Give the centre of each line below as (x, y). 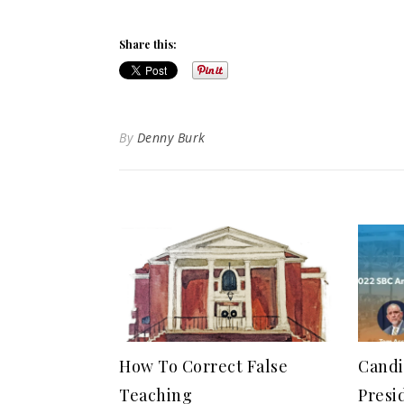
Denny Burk (171, 138)
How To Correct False (203, 366)
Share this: (148, 44)
